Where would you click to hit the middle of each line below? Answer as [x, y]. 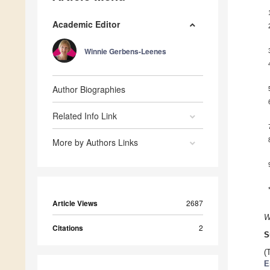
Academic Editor [86, 24]
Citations [68, 228]
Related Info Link [85, 116]
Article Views [75, 203]
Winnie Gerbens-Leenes [125, 52]
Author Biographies [89, 89]
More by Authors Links [95, 143]
